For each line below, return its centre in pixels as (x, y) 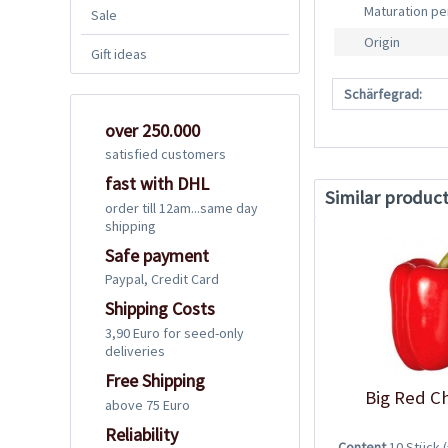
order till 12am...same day (181, 207)
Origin (382, 42)
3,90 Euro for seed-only (174, 332)
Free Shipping (155, 380)
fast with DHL (157, 184)
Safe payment (157, 255)
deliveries (135, 350)
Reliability (141, 434)
